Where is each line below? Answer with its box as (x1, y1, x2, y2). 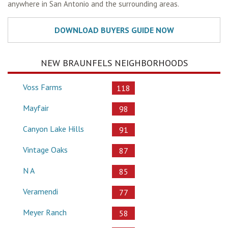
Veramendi (23, 186, 58, 196)
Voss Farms (23, 81, 62, 92)
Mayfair (23, 102, 49, 113)
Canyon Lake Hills (23, 123, 84, 134)
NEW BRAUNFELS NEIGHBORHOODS (40, 56, 188, 69)
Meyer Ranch (23, 207, 67, 217)
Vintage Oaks (23, 144, 68, 155)
